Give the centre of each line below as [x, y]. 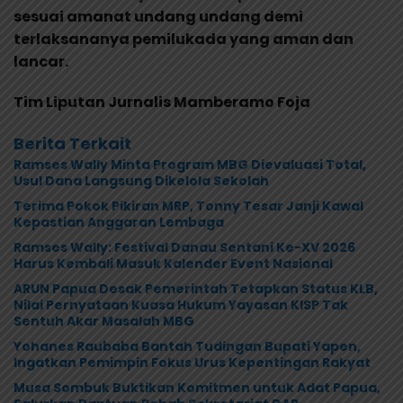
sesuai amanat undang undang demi [158, 17]
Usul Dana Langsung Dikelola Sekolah [141, 181]
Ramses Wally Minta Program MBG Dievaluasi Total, [190, 165]
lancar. [41, 62]
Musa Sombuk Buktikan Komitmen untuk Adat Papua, [197, 388]
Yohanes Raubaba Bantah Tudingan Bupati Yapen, [187, 347]
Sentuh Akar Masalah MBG [104, 322]
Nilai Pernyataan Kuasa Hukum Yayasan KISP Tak [181, 305]
